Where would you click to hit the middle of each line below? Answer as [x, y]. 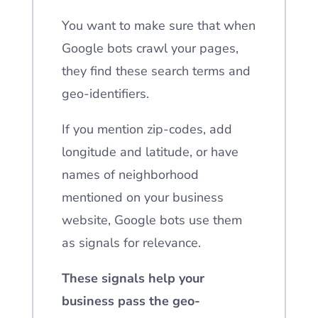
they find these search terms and [156, 71]
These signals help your [133, 278]
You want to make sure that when [158, 26]
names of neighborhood [130, 175]
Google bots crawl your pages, [150, 48]
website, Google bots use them [152, 220]
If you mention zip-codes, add [147, 129]
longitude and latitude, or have [150, 152]
